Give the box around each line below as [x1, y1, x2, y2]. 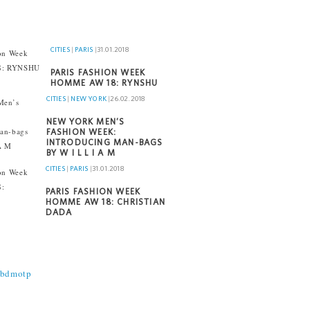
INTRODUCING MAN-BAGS [46, 138, 163, 147]
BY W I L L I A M [46, 148, 116, 157]
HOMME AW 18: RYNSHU [50, 78, 158, 87]
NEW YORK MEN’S [46, 117, 125, 126]
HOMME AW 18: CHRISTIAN [45, 197, 166, 206]
